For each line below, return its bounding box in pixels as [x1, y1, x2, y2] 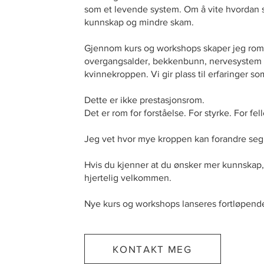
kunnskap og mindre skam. [84, 17, 194, 28]
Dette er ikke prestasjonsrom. [84, 95, 204, 105]
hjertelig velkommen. [84, 173, 171, 183]
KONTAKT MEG [113, 243, 192, 255]
